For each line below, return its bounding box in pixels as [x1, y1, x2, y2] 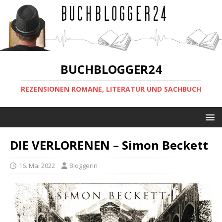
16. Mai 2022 [19, 161, 55, 170]
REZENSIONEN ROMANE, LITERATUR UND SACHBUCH [21, 84, 201, 94]
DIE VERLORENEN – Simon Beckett [10, 137, 208, 154]
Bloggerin [69, 161, 98, 170]
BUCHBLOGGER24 [60, 61, 162, 78]
